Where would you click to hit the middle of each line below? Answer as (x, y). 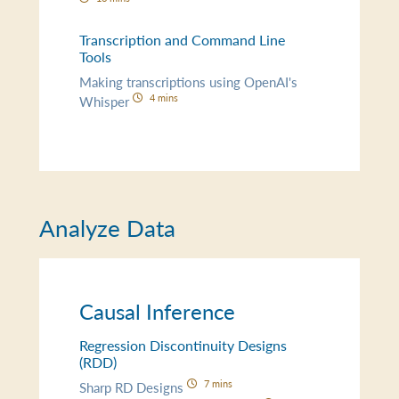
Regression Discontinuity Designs (183, 345)
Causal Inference (158, 311)
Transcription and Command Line (183, 40)
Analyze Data (108, 228)
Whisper (106, 101)
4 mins (163, 97)
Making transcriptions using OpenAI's (189, 81)
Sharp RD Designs (134, 387)
